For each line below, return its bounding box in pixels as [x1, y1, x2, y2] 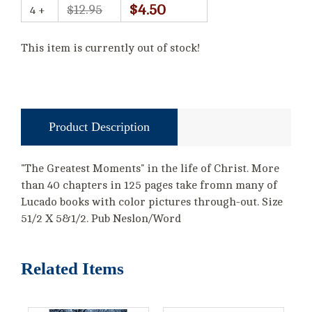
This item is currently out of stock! [21, 41, 200, 54]
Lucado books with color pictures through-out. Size [21, 195, 283, 208]
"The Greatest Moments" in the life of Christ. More [21, 162, 279, 175]
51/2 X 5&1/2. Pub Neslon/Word [21, 212, 181, 225]
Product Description [49, 119, 150, 134]
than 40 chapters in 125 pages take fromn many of [21, 178, 277, 192]
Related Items [21, 258, 124, 278]
